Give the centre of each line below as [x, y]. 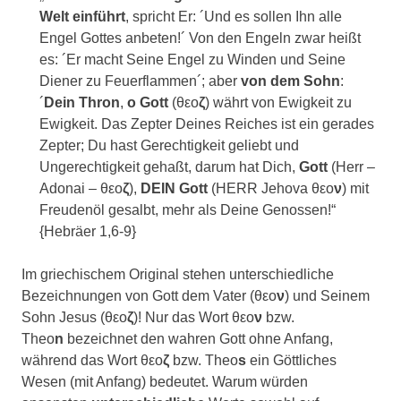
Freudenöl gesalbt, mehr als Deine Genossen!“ [188, 210]
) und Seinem [327, 296]
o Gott [148, 103]
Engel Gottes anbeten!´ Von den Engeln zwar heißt [200, 38]
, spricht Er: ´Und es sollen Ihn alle [234, 17]
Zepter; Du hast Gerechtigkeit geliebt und [169, 146]
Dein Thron [82, 103]
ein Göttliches [293, 361]
